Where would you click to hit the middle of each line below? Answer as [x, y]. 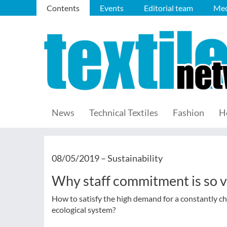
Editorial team [168, 8]
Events [112, 8]
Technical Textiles [124, 112]
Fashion [188, 112]
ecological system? [84, 210]
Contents [63, 8]
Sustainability [135, 158]
